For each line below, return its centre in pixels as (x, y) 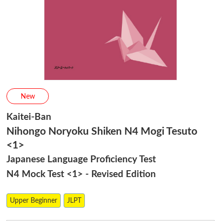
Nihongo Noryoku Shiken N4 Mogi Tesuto (102, 132)
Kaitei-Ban (29, 117)
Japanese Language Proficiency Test (81, 160)
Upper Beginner (34, 201)
